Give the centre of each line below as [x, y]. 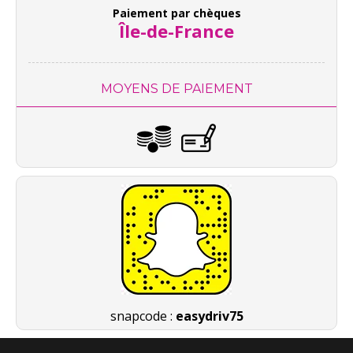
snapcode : [143, 316]
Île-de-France [176, 30]
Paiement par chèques [176, 13]
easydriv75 [209, 316]
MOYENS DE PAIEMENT [176, 88]
